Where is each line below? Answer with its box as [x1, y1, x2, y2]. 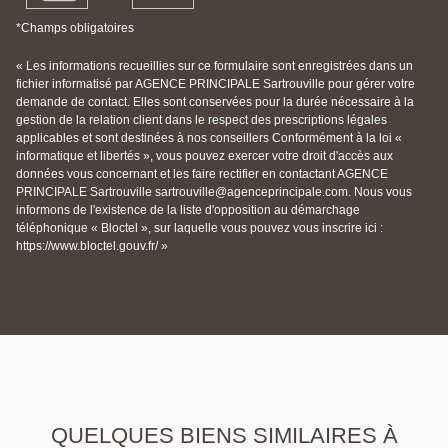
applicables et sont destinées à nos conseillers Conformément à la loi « [16, 131, 402, 146]
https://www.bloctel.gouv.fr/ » [16, 239, 168, 254]
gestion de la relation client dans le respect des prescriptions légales [16, 113, 387, 128]
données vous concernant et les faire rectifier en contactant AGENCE [16, 167, 388, 182]
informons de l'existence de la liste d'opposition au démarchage [16, 203, 360, 218]
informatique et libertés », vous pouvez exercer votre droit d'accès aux [16, 149, 393, 164]
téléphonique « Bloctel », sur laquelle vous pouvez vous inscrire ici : [16, 221, 383, 236]
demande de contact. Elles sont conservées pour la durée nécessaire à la [16, 95, 414, 110]
